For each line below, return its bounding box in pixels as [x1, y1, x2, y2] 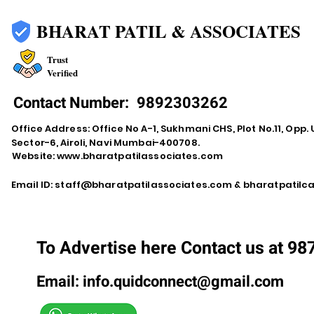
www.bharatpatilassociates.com [57, 149, 223, 163]
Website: [12, 149, 57, 163]
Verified [47, 66, 78, 79]
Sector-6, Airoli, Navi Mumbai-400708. [11, 136, 200, 149]
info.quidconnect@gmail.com [83, 271, 284, 293]
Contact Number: [13, 92, 132, 114]
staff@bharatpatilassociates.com [55, 178, 233, 191]
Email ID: [11, 178, 55, 191]
